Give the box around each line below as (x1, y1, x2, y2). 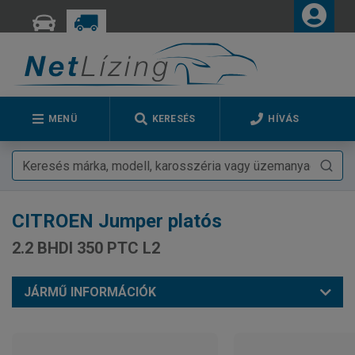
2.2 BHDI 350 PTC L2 (12, 239, 160, 258)
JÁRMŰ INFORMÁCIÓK (24, 284, 156, 300)
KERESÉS (151, 113, 196, 124)
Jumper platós (94, 210, 222, 232)
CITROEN (12, 210, 94, 232)
